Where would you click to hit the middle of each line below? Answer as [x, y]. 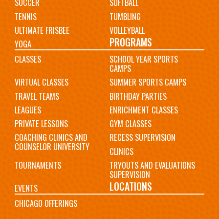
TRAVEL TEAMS [37, 96]
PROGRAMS [131, 42]
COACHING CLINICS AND [51, 138]
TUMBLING [125, 16]
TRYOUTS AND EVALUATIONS [152, 165]
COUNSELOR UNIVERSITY [52, 147]
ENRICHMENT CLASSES [143, 110]
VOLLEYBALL [127, 30]
